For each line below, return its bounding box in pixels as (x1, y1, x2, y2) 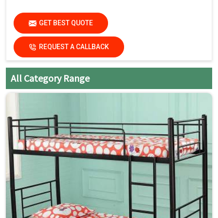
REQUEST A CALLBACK (39, 43, 109, 51)
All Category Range (11, 72, 90, 85)
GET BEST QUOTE (39, 19, 93, 27)
